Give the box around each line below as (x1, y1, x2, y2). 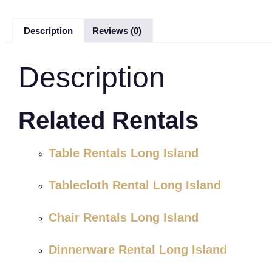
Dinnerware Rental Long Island (49, 243, 227, 256)
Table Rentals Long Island (49, 146, 199, 160)
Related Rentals (18, 107, 199, 134)
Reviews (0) (92, 25, 141, 36)
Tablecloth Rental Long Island (49, 178, 221, 192)
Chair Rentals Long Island (49, 211, 199, 224)
